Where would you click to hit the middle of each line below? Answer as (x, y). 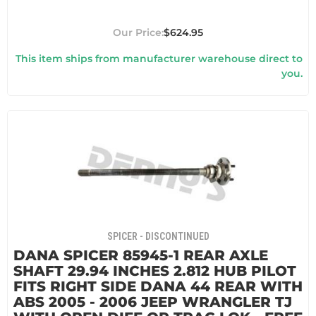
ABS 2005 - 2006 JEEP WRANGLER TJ (153, 302)
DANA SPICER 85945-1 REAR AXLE (141, 256)
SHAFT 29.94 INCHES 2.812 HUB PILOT (155, 271)
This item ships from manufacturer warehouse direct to (159, 59)
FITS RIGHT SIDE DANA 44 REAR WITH (158, 287)
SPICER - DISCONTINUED (158, 237)
